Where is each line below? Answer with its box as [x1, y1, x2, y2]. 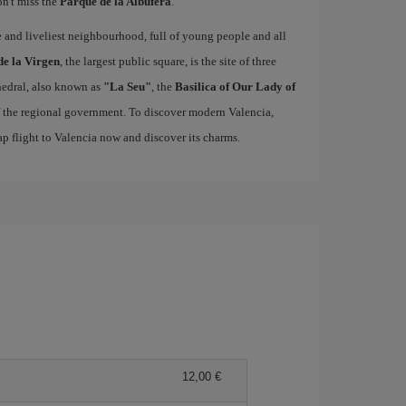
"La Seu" [102, 80, 151, 93]
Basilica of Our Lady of [174, 80, 295, 93]
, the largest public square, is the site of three [59, 54, 276, 68]
